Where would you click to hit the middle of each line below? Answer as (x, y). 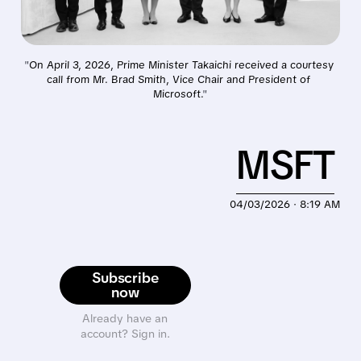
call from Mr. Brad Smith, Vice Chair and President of (179, 79)
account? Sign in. (125, 333)
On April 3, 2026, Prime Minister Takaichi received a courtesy (181, 64)
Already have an (125, 318)
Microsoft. (178, 93)
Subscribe (125, 277)
